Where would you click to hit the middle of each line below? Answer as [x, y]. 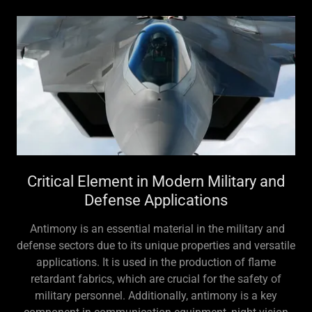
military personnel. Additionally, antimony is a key [156, 295]
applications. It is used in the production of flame [156, 262]
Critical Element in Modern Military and [156, 181]
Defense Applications [156, 200]
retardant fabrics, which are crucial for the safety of [156, 279]
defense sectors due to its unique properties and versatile [156, 245]
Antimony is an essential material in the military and [156, 228]
